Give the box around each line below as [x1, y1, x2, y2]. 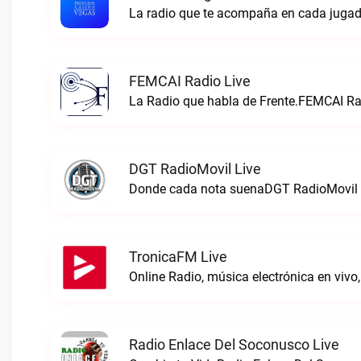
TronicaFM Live [129, 248, 227, 265]
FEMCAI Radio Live [129, 73, 251, 89]
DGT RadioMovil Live [129, 160, 261, 177]
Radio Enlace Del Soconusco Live [129, 336, 339, 353]
